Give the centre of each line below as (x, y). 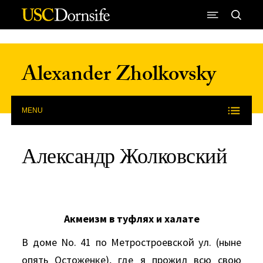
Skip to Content (46, 24)
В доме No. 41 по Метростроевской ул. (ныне (131, 242)
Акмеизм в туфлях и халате (131, 219)
